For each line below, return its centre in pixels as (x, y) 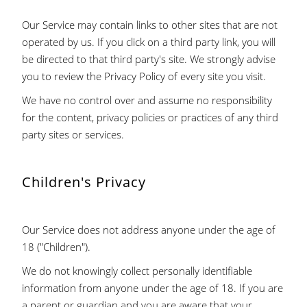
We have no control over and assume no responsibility (147, 100)
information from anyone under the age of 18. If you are (153, 288)
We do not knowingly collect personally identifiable (137, 271)
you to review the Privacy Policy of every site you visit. (144, 76)
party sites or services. (73, 134)
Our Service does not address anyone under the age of (149, 230)
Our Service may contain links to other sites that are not (150, 25)
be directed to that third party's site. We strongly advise (149, 59)
